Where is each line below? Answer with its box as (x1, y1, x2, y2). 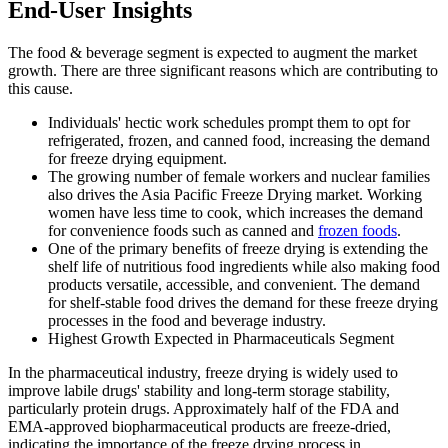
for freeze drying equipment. (48, 150, 227, 168)
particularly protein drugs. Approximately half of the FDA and (8, 400, 399, 418)
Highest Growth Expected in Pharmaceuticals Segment (48, 330, 394, 348)
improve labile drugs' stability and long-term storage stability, (8, 382, 390, 400)
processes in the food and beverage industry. (48, 312, 326, 330)
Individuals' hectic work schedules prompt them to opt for (48, 114, 410, 132)
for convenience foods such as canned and (48, 222, 318, 240)
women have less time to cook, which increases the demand (48, 204, 423, 222)
